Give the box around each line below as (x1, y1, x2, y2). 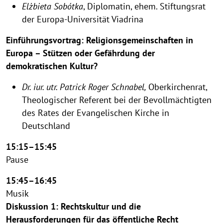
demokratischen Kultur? (6, 60, 98, 72)
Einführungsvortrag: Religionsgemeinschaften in (6, 34, 193, 46)
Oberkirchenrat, (148, 81, 207, 93)
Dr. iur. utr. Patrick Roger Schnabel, (22, 81, 148, 93)
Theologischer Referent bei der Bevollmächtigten (22, 94, 212, 106)
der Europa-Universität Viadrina (22, 13, 143, 25)
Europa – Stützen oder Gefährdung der (6, 47, 155, 59)
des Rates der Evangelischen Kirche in (22, 107, 169, 118)
